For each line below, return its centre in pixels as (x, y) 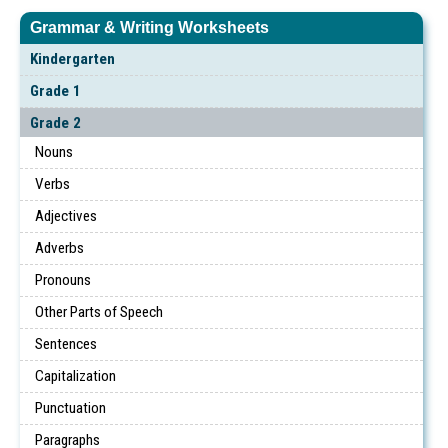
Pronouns (63, 279)
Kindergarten (72, 58)
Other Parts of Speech (99, 311)
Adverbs (59, 247)
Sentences (66, 343)
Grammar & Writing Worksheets (149, 28)
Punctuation (70, 407)
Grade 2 (55, 122)
